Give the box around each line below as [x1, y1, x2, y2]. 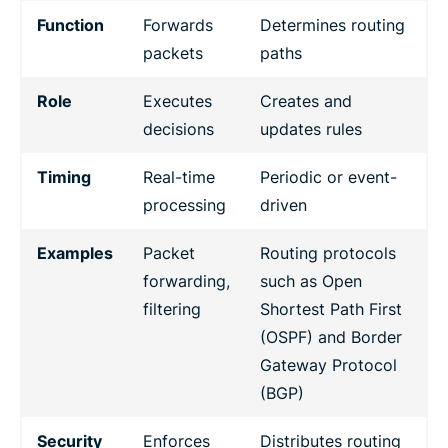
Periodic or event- [260, 166, 397, 187]
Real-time [143, 166, 215, 187]
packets [143, 42, 203, 63]
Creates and [260, 90, 352, 111]
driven [260, 194, 307, 215]
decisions [143, 118, 214, 139]
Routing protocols [260, 242, 396, 263]
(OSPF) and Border [260, 326, 402, 347]
